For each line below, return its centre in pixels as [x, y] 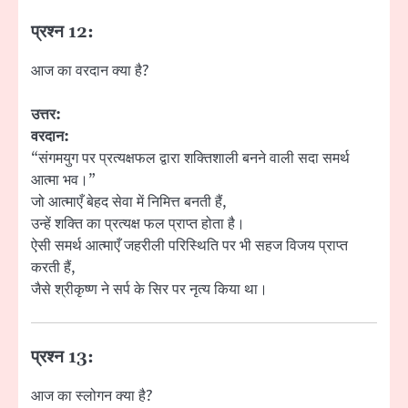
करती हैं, [53, 267]
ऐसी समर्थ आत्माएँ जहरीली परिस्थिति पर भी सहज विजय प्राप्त [189, 245]
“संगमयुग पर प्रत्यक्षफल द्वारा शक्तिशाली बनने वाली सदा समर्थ [190, 158]
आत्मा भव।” [63, 180]
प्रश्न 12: [62, 32]
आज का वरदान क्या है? [90, 71]
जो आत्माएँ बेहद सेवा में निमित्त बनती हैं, [129, 202]
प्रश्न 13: [62, 357]
